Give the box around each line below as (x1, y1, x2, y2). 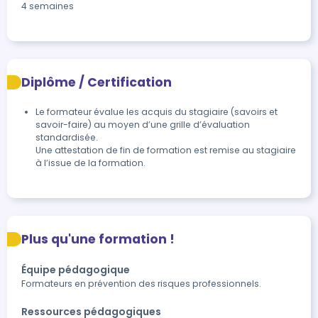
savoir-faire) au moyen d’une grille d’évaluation (35, 119, 250, 131)
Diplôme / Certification (21, 74, 172, 91)
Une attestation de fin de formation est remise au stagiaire (35, 144, 296, 156)
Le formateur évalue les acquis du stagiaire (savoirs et (35, 106, 278, 118)
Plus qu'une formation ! (21, 231, 175, 248)
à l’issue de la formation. (35, 157, 146, 169)
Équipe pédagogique (21, 263, 130, 277)
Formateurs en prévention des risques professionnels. (21, 278, 261, 290)
